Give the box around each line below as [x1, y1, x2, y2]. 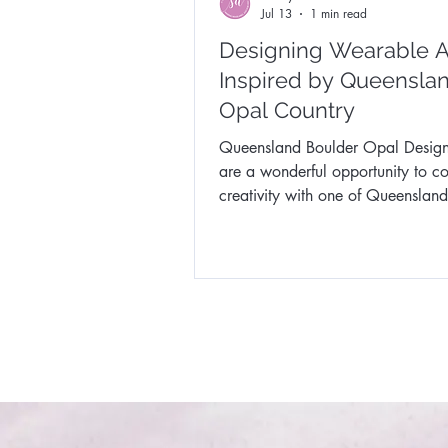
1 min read [310, 5, 367, 22]
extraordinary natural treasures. [219, 209, 432, 230]
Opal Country [219, 97, 355, 123]
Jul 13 [261, 5, 292, 22]
